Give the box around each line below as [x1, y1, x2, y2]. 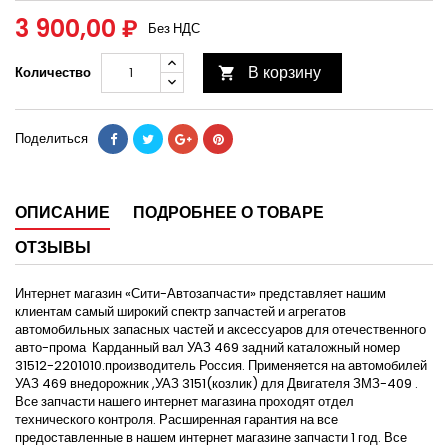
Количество [15, 63, 91, 83]
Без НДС [148, 19, 200, 39]
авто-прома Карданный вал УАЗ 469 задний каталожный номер [15, 338, 400, 358]
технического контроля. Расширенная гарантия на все [15, 410, 338, 430]
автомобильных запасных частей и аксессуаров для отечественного [15, 320, 426, 340]
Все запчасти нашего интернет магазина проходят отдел [15, 392, 354, 412]
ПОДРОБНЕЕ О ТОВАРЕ [133, 201, 324, 225]
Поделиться [15, 129, 88, 149]
